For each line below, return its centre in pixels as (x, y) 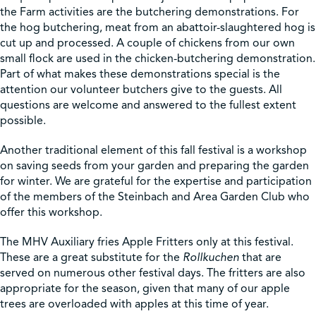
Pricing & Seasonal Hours (81, 152)
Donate (181, 152)
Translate (241, 151)
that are (260, 257)
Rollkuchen (211, 257)
